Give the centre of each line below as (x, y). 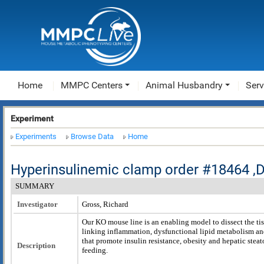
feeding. (95, 250)
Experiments (36, 137)
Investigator (37, 204)
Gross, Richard (105, 204)
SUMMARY (35, 186)
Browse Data (92, 137)
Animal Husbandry (184, 85)
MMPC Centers (92, 85)
